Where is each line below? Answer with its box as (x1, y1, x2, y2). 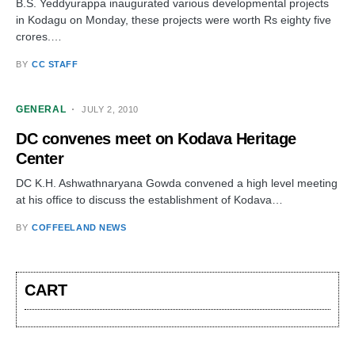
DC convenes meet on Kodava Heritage (16, 130, 296, 147)
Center (16, 150, 63, 167)
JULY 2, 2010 (82, 105, 139, 114)
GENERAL (16, 104, 67, 115)
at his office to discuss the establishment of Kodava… (16, 193, 283, 206)
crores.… (16, 30, 62, 43)
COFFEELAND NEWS (32, 223, 127, 232)
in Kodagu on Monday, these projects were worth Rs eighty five (16, 13, 331, 26)
